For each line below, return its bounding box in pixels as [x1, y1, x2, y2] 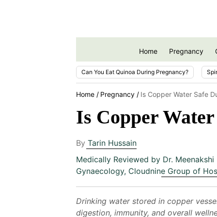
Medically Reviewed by [76, 154, 163, 164]
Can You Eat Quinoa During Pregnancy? [81, 68, 188, 76]
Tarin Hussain [88, 138, 137, 148]
